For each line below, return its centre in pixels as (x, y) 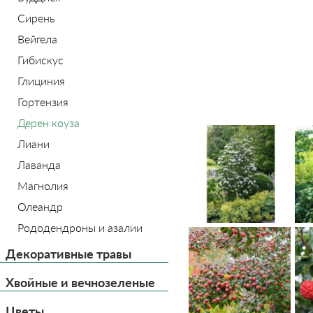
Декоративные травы (68, 254)
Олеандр (40, 206)
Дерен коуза (49, 123)
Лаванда (39, 165)
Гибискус (41, 60)
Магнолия (43, 185)
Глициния (41, 81)
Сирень (36, 18)
